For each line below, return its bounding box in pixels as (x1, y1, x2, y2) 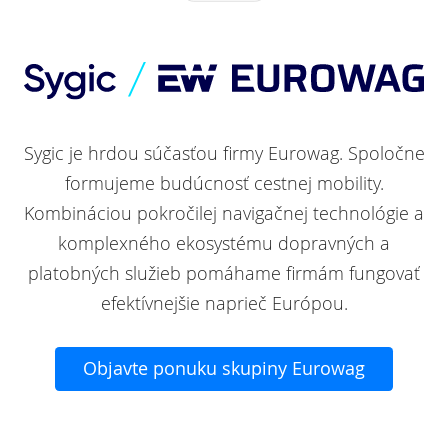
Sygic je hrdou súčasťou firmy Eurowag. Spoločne (23, 142, 425, 166)
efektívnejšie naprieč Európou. (100, 292, 348, 316)
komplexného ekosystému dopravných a (58, 232, 390, 256)
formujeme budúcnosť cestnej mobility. (64, 172, 384, 196)
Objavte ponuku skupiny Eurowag (83, 357, 365, 381)
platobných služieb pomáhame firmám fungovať (28, 262, 420, 286)
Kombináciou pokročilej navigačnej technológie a (24, 202, 424, 226)
